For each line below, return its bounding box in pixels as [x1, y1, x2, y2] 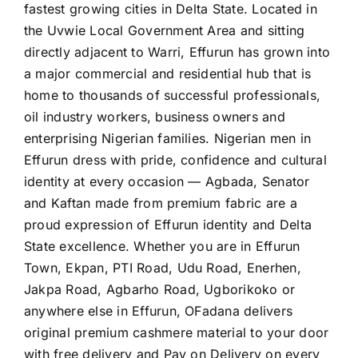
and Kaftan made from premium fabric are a [24, 195, 297, 212]
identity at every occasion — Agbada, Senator [24, 173, 310, 190]
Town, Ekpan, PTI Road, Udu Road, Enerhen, [24, 260, 301, 276]
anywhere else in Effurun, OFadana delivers [24, 303, 293, 320]
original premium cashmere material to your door [24, 324, 329, 341]
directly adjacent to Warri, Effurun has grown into [24, 44, 330, 61]
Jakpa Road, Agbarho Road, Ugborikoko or [24, 281, 296, 298]
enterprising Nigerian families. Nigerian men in [24, 130, 312, 147]
